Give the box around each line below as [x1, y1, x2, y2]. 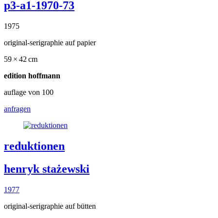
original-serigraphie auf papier [4, 38, 96, 47]
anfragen [4, 105, 31, 113]
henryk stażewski [4, 163, 90, 175]
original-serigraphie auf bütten [4, 201, 96, 210]
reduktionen [4, 140, 65, 153]
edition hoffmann [4, 72, 60, 80]
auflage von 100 [4, 88, 54, 97]
